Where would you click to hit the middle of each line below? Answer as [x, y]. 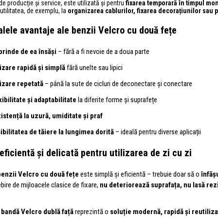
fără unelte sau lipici [94, 67]
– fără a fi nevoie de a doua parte [103, 51]
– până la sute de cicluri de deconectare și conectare [118, 83]
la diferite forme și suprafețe [117, 100]
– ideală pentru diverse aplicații [157, 132]
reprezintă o [92, 211]
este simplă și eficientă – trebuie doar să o [140, 174]
